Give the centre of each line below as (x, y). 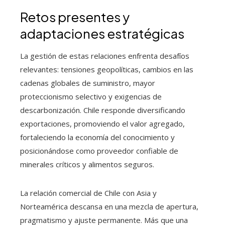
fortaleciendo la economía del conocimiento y (97, 137)
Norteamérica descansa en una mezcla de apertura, (109, 207)
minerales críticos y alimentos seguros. (87, 164)
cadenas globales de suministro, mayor (88, 83)
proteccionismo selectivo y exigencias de (91, 97)
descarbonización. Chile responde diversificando (103, 110)
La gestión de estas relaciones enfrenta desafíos (105, 56)
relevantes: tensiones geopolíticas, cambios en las (107, 70)
